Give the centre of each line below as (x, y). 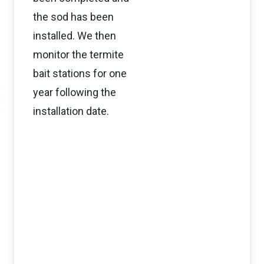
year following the (75, 93)
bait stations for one (80, 74)
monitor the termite (78, 55)
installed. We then (75, 36)
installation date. (71, 111)
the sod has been (73, 17)
